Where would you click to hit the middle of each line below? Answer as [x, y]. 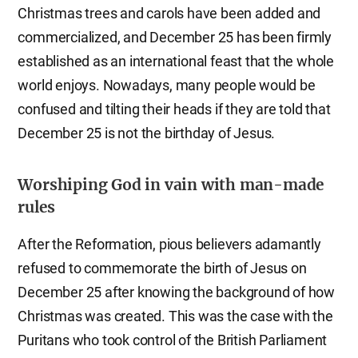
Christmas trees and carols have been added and [169, 13]
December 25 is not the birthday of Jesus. [147, 133]
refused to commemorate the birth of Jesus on [162, 268]
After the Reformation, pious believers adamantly [169, 244]
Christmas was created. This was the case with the [175, 316]
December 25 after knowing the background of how [176, 292]
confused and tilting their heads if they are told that [174, 109]
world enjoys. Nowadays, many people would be [167, 85]
